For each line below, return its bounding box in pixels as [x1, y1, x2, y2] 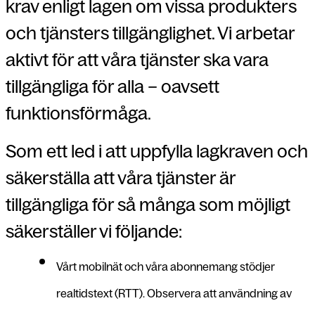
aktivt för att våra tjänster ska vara [6, 49, 269, 70]
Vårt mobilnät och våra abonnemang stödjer [56, 259, 275, 273]
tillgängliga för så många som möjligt [6, 194, 290, 214]
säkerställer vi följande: [6, 221, 182, 241]
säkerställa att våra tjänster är [6, 167, 236, 188]
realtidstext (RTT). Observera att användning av [56, 286, 292, 300]
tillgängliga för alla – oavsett [6, 76, 219, 96]
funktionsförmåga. [6, 103, 151, 123]
